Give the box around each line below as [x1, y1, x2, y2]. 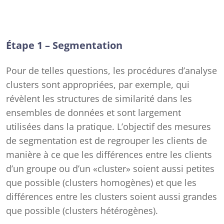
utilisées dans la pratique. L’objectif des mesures [6, 120, 211, 132]
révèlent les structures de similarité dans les [6, 92, 192, 104]
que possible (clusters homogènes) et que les [6, 176, 196, 188]
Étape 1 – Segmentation [6, 38, 122, 52]
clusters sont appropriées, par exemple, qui [6, 78, 189, 90]
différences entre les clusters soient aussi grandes [6, 190, 217, 202]
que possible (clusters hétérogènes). [6, 204, 158, 216]
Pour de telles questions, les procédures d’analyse [6, 64, 217, 76]
